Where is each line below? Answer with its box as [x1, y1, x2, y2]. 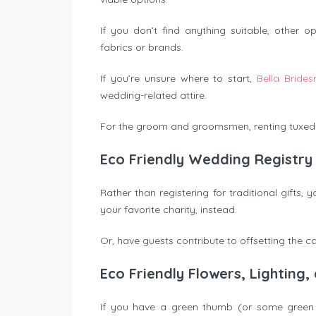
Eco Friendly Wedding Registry [100, 150, 312, 169]
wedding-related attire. [100, 89, 207, 102]
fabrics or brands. [100, 41, 183, 54]
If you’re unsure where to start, [100, 72, 253, 85]
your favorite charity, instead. [100, 203, 237, 217]
